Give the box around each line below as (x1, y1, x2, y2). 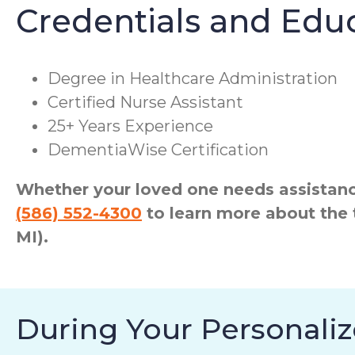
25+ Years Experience (48, 116, 213, 136)
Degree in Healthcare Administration (48, 68, 338, 88)
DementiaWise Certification (48, 139, 269, 159)
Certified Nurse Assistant (48, 92, 243, 112)
